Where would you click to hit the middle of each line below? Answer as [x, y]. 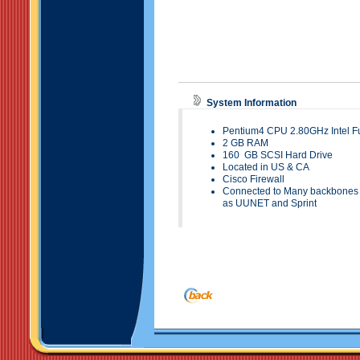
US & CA [290, 167]
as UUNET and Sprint [270, 203]
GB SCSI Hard [277, 155]
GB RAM [250, 143]
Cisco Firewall [254, 179]
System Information [252, 103]
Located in [247, 167]
